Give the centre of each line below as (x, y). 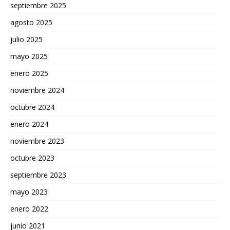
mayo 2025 (29, 56)
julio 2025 (26, 39)
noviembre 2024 (37, 90)
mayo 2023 (29, 191)
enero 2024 (29, 124)
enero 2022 (29, 208)
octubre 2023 (32, 158)
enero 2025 (29, 73)
